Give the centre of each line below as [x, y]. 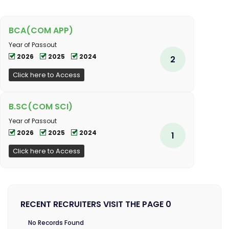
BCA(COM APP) [41, 31]
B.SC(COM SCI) [41, 107]
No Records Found [56, 223]
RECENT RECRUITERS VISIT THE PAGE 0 [96, 204]
